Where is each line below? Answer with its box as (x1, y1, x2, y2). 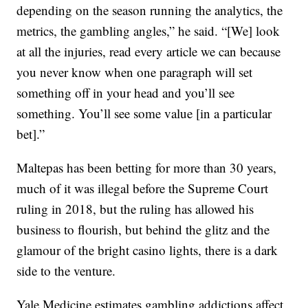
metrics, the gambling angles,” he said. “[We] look (16, 21, 280, 39)
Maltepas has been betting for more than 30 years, (16, 158, 277, 176)
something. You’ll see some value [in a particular (16, 104, 272, 122)
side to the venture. (16, 261, 116, 279)
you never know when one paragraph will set (16, 63, 253, 80)
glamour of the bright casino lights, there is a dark (16, 241, 278, 258)
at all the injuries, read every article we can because (16, 42, 281, 60)
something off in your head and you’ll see (16, 83, 235, 101)
